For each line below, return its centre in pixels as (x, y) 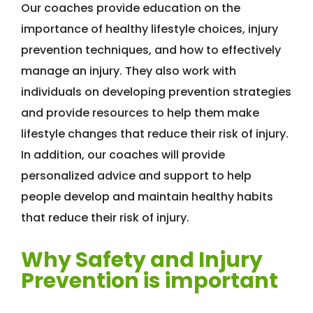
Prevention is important (150, 281)
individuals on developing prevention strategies (156, 92)
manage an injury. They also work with (129, 71)
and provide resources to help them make (140, 113)
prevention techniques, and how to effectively (151, 50)
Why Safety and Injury (142, 260)
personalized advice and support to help (136, 176)
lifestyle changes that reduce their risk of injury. (155, 134)
